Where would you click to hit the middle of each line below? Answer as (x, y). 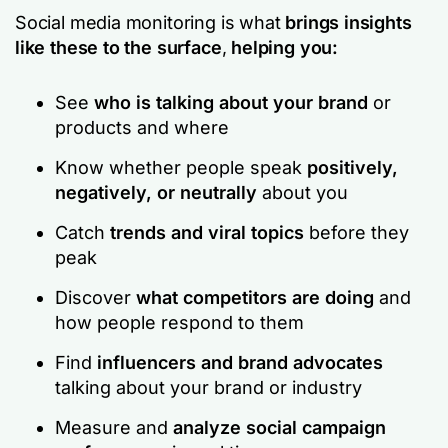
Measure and (114, 427)
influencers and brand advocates (240, 362)
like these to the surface (118, 47)
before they (356, 232)
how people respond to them (179, 322)
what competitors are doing (255, 297)
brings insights (348, 22)
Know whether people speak (181, 167)
